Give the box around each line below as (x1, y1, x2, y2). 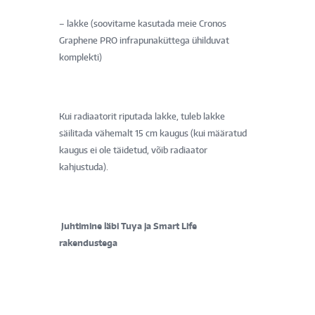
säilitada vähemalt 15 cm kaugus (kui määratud (59, 127, 247, 139)
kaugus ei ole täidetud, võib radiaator (59, 144, 207, 155)
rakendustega (59, 237, 120, 248)
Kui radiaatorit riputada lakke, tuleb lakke (59, 110, 225, 122)
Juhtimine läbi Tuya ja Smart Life (61, 220, 197, 231)
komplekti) (59, 51, 102, 63)
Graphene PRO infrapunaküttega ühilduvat (59, 34, 229, 46)
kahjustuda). (59, 161, 108, 172)
